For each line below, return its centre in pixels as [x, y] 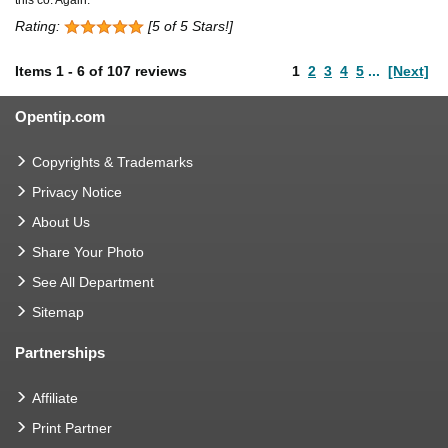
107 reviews [147, 70]
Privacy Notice [77, 191]
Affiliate [55, 397]
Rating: [39, 25]
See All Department [93, 281]
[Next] [408, 70]
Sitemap [58, 311]
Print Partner [72, 427]
